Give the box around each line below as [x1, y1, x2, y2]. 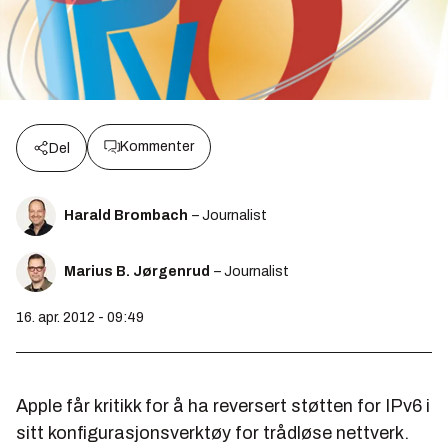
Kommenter [120, 138, 194, 154]
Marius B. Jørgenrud [64, 263, 210, 279]
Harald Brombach [64, 207, 188, 223]
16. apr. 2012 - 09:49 [16, 309, 144, 325]
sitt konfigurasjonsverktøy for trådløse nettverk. [16, 422, 409, 443]
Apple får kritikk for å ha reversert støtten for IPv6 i [16, 395, 430, 416]
